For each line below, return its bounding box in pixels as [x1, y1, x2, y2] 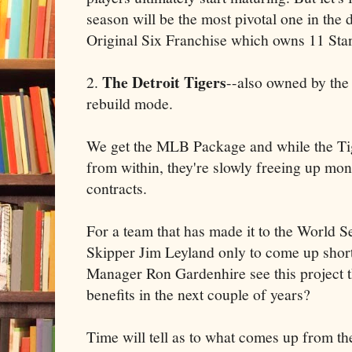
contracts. [86, 177, 147, 199]
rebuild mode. [86, 92, 173, 114]
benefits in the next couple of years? [86, 283, 310, 305]
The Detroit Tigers [102, 70, 226, 93]
